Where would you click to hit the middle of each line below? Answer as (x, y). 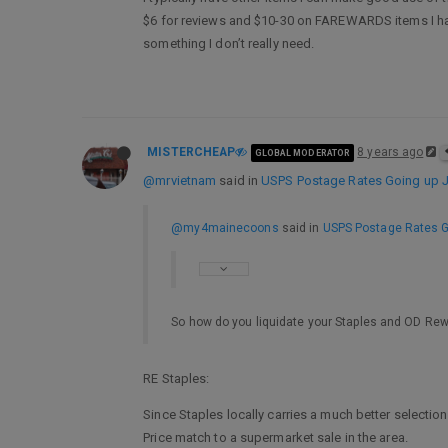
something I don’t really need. (229, 43)
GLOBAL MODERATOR (302, 152)
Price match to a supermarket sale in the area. (275, 437)
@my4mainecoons (225, 227)
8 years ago (390, 152)
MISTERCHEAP (191, 152)
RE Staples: (176, 378)
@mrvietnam (180, 180)
